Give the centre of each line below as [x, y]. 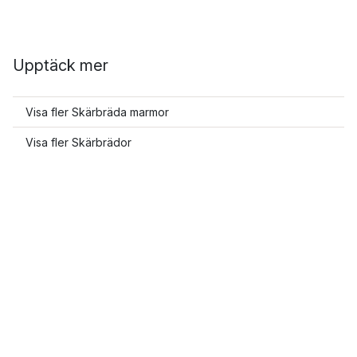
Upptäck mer [61, 65]
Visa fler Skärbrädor [78, 142]
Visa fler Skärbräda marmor [97, 112]
